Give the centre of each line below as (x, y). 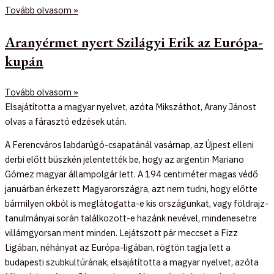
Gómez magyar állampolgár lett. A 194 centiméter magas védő (131, 174)
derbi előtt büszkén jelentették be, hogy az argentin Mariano (124, 160)
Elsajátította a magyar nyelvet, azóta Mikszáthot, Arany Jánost (131, 106)
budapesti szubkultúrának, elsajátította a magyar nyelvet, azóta (132, 262)
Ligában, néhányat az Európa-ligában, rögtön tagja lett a (118, 248)
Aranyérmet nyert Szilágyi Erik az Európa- (134, 42)
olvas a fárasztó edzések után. (66, 121)
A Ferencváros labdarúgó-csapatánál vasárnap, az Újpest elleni (129, 145)
